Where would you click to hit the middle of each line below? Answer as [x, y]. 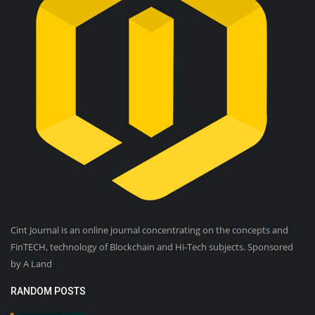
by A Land [31, 263]
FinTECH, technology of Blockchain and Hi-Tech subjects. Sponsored [152, 246]
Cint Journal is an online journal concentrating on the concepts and [149, 230]
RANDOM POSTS [48, 291]
